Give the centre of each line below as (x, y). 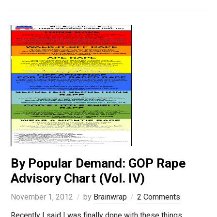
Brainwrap (110, 197)
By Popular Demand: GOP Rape (98, 163)
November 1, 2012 (42, 197)
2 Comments (158, 197)
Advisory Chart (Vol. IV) (77, 178)
